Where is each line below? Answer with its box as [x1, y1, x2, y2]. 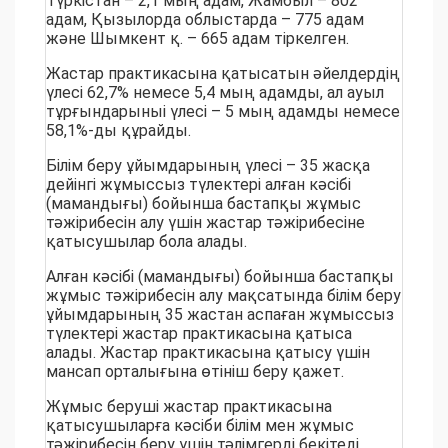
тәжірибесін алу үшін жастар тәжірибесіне [46, 213, 365, 233]
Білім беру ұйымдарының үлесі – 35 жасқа [46, 156, 370, 176]
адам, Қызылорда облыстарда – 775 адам [46, 10, 364, 30]
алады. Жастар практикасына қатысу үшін [46, 343, 370, 363]
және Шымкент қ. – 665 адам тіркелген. [46, 29, 349, 49]
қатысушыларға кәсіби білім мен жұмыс [46, 416, 354, 436]
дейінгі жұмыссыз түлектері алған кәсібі [46, 175, 351, 195]
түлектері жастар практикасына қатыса [46, 324, 352, 344]
